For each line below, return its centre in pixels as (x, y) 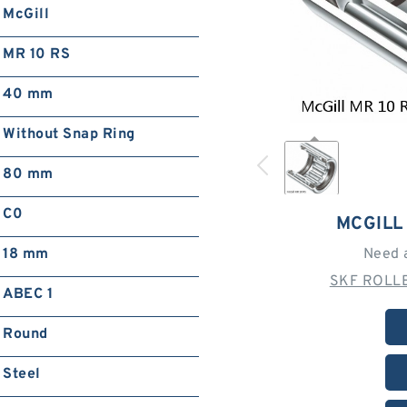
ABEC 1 (28, 294)
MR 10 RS (37, 55)
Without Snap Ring (69, 134)
